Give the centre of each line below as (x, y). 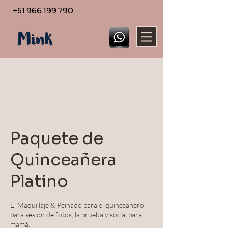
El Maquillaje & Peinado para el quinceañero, (78, 205)
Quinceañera (63, 160)
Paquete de (57, 138)
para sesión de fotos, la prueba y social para (76, 215)
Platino (39, 181)
